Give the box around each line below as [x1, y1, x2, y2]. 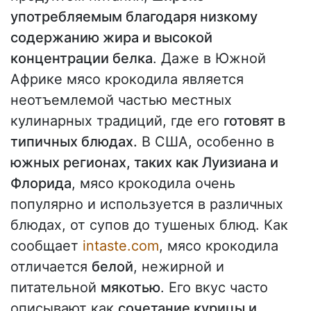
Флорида [10, 175, 72, 192]
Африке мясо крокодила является [10, 71, 244, 88]
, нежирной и [133, 258, 224, 276]
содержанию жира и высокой [10, 29, 212, 47]
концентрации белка [10, 50, 153, 67]
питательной [10, 279, 101, 296]
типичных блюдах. [10, 133, 137, 151]
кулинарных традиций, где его [10, 112, 224, 130]
